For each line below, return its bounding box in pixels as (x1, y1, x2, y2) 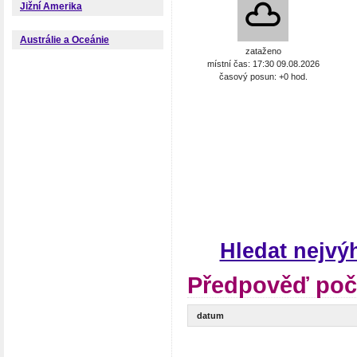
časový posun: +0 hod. (218, 71, 308, 81)
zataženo (245, 45, 281, 56)
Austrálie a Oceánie (20, 34, 109, 46)
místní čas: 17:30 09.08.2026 (206, 58, 320, 69)
